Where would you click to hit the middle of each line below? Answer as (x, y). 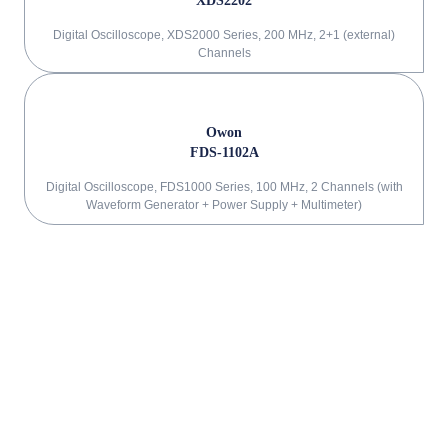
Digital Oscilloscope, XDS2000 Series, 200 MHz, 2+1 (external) (224, 35)
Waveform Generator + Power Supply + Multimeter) (224, 205)
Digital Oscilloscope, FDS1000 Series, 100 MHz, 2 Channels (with (224, 187)
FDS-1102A (224, 152)
